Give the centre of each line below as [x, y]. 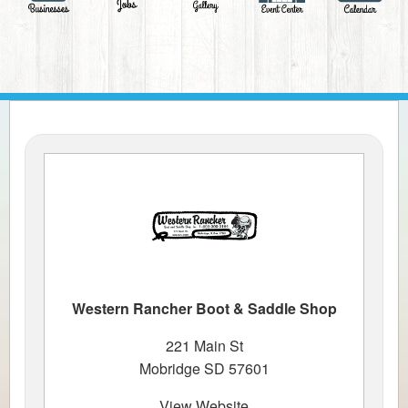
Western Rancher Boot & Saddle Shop [204, 308]
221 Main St [204, 345]
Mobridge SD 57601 [204, 368]
